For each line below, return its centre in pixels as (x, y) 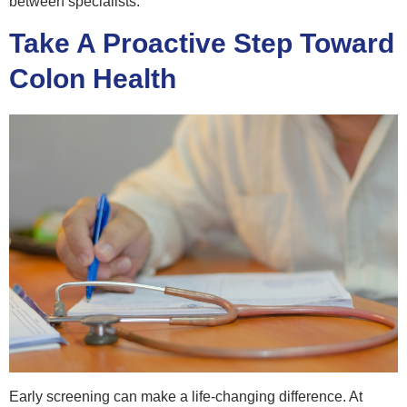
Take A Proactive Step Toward (202, 44)
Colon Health (93, 79)
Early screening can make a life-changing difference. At (186, 396)
